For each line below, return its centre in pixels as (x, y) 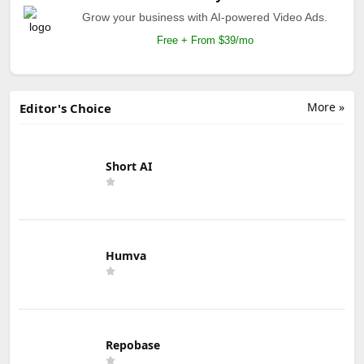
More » (326, 106)
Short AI (129, 166)
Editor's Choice (65, 108)
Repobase (133, 344)
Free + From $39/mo (205, 40)
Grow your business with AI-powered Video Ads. (205, 17)
